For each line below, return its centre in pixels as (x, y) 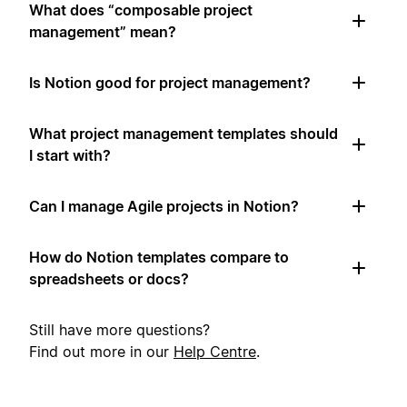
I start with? (70, 156)
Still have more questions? (119, 330)
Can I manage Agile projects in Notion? (164, 207)
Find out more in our (101, 352)
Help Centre (215, 352)
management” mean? (103, 32)
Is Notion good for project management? (170, 83)
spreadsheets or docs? (109, 279)
